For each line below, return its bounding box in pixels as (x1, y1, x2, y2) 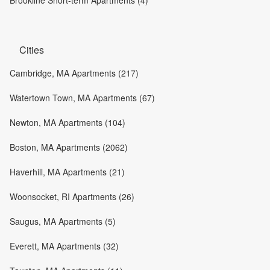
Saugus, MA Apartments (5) (10, 215, 116, 227)
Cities (19, 42, 44, 57)
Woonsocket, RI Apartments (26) (10, 190, 134, 202)
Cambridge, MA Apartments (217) (10, 66, 139, 79)
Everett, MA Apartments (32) (10, 239, 119, 252)
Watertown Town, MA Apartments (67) (10, 91, 155, 104)
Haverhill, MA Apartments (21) (10, 165, 125, 178)
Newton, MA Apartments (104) (10, 116, 125, 128)
